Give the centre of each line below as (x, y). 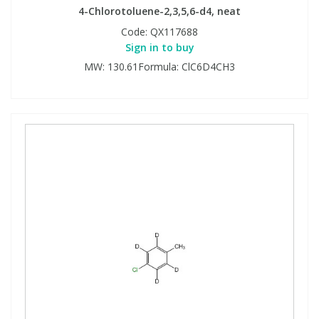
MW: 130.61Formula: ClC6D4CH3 (159, 66)
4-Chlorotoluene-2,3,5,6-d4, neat (159, 11)
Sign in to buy (159, 47)
